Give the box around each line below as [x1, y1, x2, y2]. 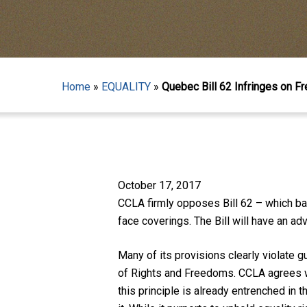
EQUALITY [101, 80, 151, 93]
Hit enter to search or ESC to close [62, 138, 227, 152]
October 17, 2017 [118, 178, 201, 192]
